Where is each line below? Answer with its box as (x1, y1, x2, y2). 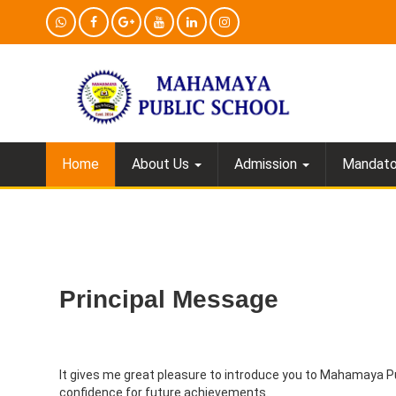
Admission (234, 156, 301, 173)
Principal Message (59, 286, 278, 314)
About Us (132, 156, 193, 173)
